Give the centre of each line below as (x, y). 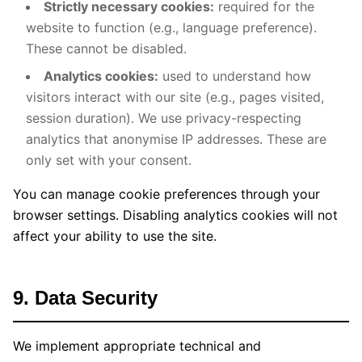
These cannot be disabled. (106, 48)
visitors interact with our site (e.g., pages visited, (175, 97)
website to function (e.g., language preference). (171, 27)
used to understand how (235, 76)
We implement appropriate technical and (137, 346)
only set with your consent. (109, 160)
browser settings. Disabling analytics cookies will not (175, 215)
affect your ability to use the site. (115, 236)
